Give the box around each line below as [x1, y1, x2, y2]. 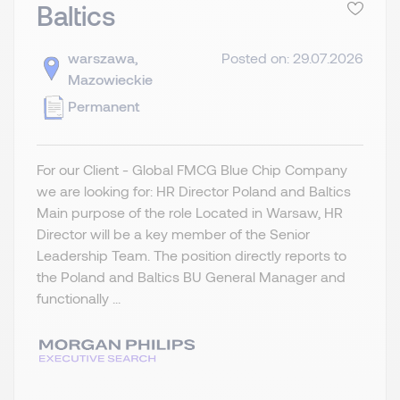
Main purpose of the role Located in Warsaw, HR [37, 204, 343, 221]
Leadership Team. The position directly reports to [37, 246, 346, 264]
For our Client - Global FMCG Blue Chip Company [37, 161, 347, 179]
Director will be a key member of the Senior [37, 225, 310, 243]
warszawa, [68, 49, 138, 67]
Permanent [68, 97, 139, 115]
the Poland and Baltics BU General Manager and [37, 268, 346, 286]
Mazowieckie [68, 71, 153, 88]
